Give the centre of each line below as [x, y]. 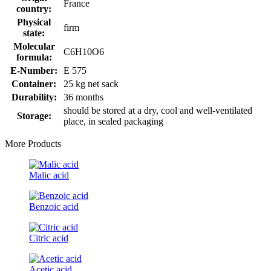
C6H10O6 [84, 51]
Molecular [34, 46]
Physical [34, 22]
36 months [83, 97]
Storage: [34, 116]
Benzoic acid [54, 206]
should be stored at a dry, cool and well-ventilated [158, 110]
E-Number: [34, 70]
